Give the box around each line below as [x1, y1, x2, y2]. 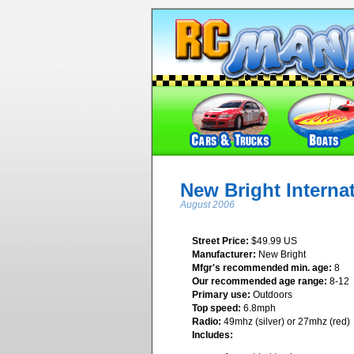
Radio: [192, 316, 221, 326]
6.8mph [241, 303, 276, 313]
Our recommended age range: [192, 276, 327, 286]
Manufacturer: [192, 249, 256, 259]
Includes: [192, 330, 233, 340]
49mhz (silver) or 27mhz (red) [221, 316, 350, 326]
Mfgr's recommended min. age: [192, 262, 332, 273]
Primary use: [192, 289, 250, 299]
